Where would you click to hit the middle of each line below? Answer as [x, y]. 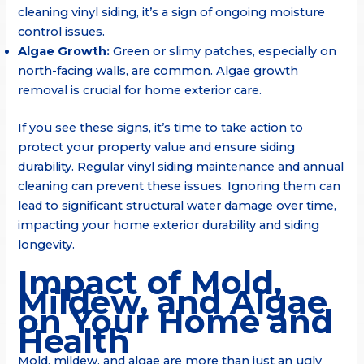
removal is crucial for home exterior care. [140, 90]
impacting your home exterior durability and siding [169, 225]
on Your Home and [176, 321]
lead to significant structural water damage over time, [178, 205]
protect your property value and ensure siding [157, 147]
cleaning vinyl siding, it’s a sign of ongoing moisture [172, 12]
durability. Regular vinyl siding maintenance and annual [181, 166]
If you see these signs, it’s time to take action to [161, 127]
